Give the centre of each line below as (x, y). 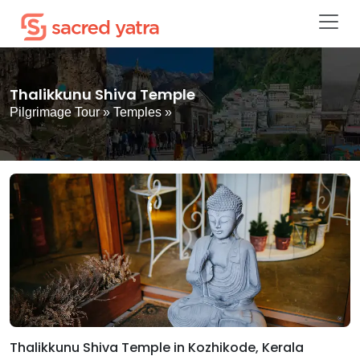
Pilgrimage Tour (55, 112)
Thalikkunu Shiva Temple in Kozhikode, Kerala (157, 347)
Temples (137, 112)
